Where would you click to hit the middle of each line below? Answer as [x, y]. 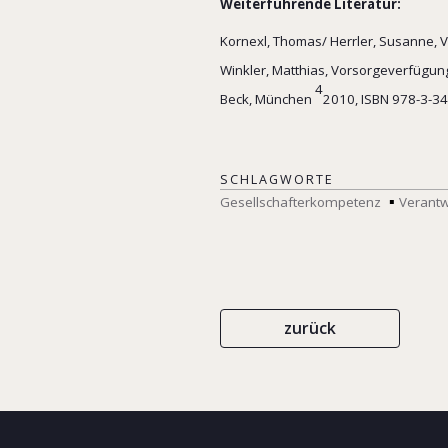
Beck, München [266, 98]
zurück [309, 328]
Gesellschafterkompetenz [300, 201]
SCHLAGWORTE [277, 180]
